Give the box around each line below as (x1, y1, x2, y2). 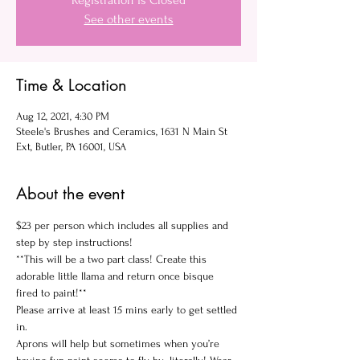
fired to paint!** (16, 287, 87, 299)
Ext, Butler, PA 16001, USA (16, 141, 126, 153)
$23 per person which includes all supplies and (16, 219, 231, 231)
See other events (84, 12, 174, 27)
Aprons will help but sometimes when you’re (16, 337, 223, 350)
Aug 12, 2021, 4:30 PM (16, 110, 109, 122)
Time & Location (16, 75, 127, 96)
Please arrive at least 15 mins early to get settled (16, 304, 240, 316)
